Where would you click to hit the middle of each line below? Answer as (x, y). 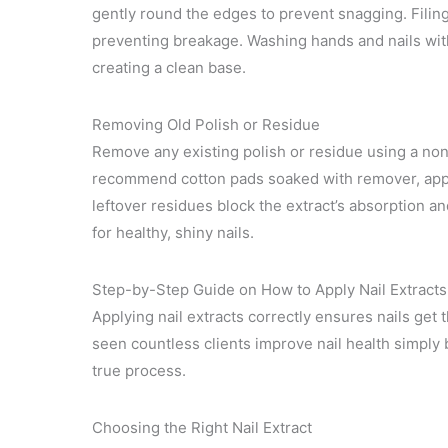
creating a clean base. (169, 67)
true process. (139, 370)
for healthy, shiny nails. (173, 232)
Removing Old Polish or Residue (206, 124)
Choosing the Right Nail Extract (202, 427)
